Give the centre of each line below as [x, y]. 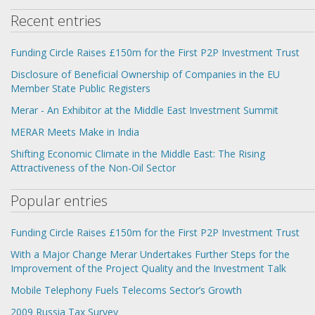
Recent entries [56, 20]
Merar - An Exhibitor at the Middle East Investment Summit [144, 110]
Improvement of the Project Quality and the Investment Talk [148, 268]
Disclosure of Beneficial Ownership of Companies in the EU [145, 74]
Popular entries [59, 200]
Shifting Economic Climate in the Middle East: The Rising [138, 153]
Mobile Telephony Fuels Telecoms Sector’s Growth [126, 290]
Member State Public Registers [81, 88]
